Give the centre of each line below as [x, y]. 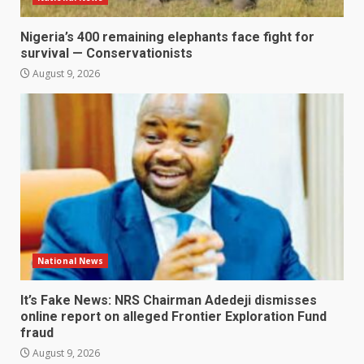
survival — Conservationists [106, 54]
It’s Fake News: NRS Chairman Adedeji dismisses [169, 301]
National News [71, 261]
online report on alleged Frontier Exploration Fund [173, 317]
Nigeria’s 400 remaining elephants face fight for [167, 37]
